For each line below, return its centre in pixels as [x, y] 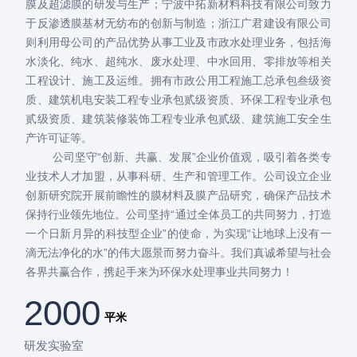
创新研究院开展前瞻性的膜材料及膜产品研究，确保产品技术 [178, 195]
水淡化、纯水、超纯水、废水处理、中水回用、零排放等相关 [178, 61]
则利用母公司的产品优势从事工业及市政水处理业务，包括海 [178, 42]
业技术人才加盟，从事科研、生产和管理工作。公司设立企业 [178, 176]
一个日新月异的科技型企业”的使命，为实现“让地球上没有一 [178, 233]
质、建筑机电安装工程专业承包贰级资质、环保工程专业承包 [178, 99]
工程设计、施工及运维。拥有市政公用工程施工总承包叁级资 [178, 80]
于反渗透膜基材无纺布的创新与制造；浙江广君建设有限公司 [178, 23]
